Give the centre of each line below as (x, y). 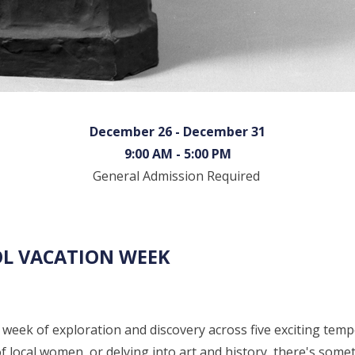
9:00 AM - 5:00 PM (177, 153)
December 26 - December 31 (177, 131)
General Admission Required (176, 176)
